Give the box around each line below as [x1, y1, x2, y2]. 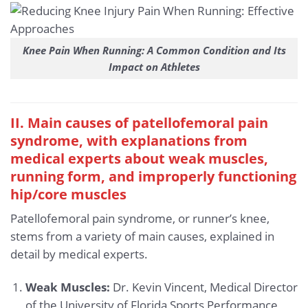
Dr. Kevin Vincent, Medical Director [109, 278, 298, 295]
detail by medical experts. [10, 245, 148, 262]
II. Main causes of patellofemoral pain [10, 112, 268, 132]
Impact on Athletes [108, 60, 200, 74]
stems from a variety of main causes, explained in [10, 228, 274, 244]
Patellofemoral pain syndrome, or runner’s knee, [10, 210, 269, 226]
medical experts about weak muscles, [10, 148, 268, 168]
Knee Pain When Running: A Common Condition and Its [22, 43, 286, 58]
